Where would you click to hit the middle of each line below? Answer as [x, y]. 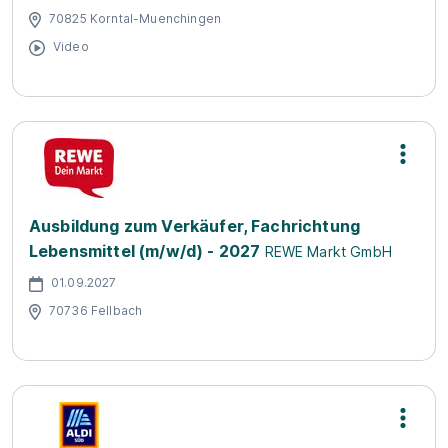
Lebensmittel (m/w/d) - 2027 [145, 251]
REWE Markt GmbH [328, 251]
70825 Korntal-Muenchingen [135, 18]
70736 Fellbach [96, 310]
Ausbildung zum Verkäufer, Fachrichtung [195, 226]
